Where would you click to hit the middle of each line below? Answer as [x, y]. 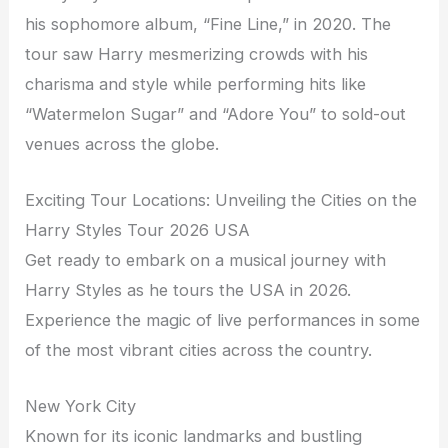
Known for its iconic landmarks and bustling [194, 436]
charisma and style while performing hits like [196, 83]
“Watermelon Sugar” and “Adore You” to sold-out [216, 113]
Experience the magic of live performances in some [223, 319]
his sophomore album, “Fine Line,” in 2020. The [208, 23]
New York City [81, 406]
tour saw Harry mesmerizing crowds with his [197, 53]
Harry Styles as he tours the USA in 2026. [188, 289]
